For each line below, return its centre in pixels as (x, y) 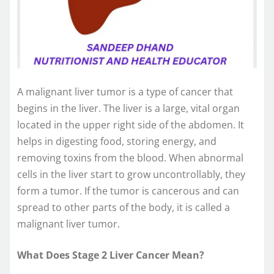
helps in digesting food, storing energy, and (117, 141)
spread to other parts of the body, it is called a (124, 207)
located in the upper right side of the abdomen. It (131, 124)
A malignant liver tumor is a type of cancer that (125, 91)
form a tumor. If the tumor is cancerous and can (128, 191)
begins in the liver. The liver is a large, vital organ (128, 108)
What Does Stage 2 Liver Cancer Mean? (111, 255)
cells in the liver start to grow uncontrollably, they (131, 174)
